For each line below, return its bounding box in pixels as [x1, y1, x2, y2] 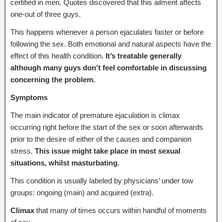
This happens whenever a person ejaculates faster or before [10, 27, 204, 36]
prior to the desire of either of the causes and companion [10, 134, 191, 143]
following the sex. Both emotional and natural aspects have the [10, 39, 211, 48]
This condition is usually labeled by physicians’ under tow [10, 176, 193, 185]
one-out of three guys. [10, 9, 81, 18]
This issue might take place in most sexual [35, 146, 180, 155]
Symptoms [10, 93, 48, 102]
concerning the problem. [10, 75, 95, 84]
